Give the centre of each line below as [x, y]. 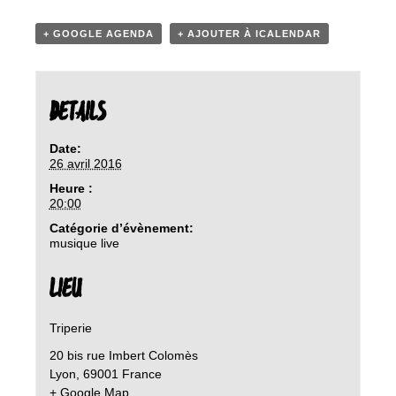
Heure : [71, 188]
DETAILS [77, 113]
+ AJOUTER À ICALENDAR [249, 34]
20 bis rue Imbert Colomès [123, 355]
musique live [84, 243]
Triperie [70, 327]
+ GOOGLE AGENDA [99, 34]
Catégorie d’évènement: [121, 228]
